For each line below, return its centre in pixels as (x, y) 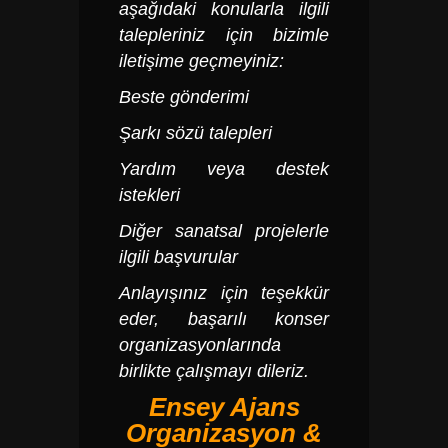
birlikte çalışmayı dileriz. (214, 371)
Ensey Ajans (224, 407)
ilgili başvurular (178, 257)
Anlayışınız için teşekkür (224, 293)
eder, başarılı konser (224, 319)
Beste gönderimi (184, 97)
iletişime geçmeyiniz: (201, 61)
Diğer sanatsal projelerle (224, 231)
